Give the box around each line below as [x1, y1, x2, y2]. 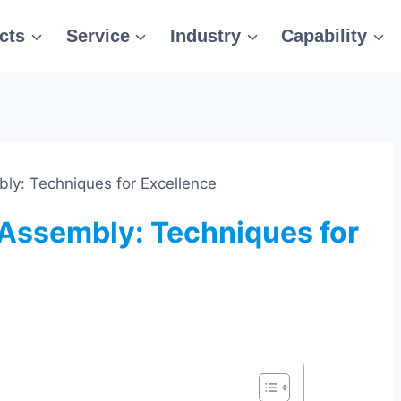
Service [65, 26, 130, 46]
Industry [169, 26, 241, 46]
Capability [281, 26, 368, 46]
